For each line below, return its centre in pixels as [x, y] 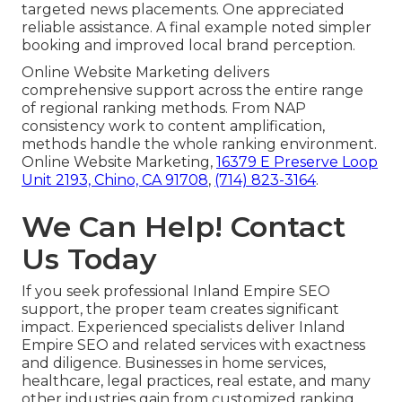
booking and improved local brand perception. [188, 45]
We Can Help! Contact [184, 226]
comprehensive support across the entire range [192, 90]
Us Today [89, 258]
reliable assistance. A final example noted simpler [197, 27]
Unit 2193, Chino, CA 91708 [115, 179]
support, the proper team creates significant [180, 309]
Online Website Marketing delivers [145, 72]
